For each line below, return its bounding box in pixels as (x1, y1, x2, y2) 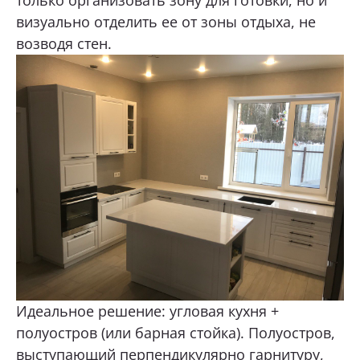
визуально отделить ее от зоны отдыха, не (16, 11, 316, 31)
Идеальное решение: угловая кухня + (16, 301, 279, 321)
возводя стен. (16, 33, 112, 53)
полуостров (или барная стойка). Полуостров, (16, 322, 335, 342)
